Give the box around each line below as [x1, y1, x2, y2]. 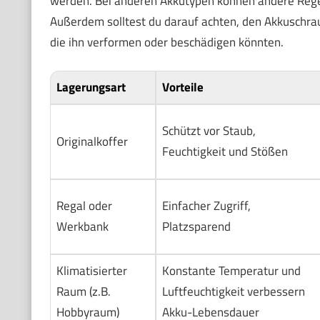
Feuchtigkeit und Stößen [161, 142, 288, 161]
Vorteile [161, 78, 204, 97]
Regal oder [56, 196, 112, 216]
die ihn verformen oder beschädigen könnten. [49, 32, 284, 51]
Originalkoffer [56, 132, 128, 151]
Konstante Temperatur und [161, 261, 301, 281]
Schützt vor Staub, [161, 121, 256, 141]
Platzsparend [161, 217, 231, 236]
